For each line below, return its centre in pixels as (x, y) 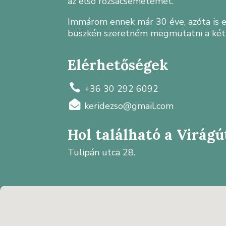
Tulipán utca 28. (102, 152)
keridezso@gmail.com (129, 106)
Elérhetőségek (118, 65)
